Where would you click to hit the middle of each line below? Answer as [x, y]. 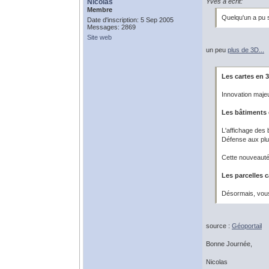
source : [219, 226]
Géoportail [247, 226]
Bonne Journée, [229, 244]
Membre [100, 10]
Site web [99, 37]
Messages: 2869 [111, 27]
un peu [217, 50]
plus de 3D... [246, 50]
